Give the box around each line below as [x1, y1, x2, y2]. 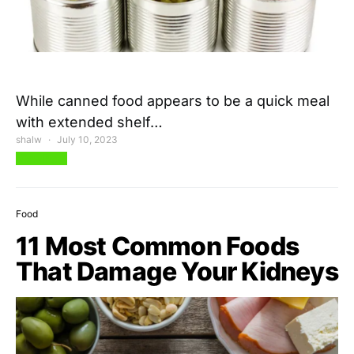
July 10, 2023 [57, 133, 118, 145]
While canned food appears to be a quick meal [16, 92, 330, 109]
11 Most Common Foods [16, 230, 299, 262]
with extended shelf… [16, 113, 163, 130]
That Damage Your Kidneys [16, 255, 338, 287]
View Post [16, 151, 67, 165]
